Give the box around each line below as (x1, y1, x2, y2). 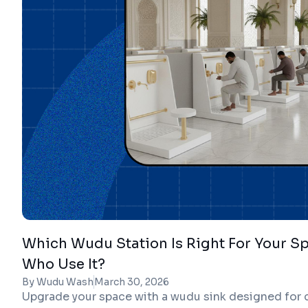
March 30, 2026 (94, 276, 169, 288)
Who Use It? (22, 256, 105, 273)
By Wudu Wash (22, 276, 93, 288)
